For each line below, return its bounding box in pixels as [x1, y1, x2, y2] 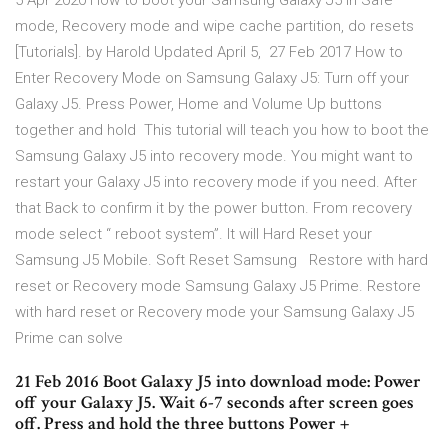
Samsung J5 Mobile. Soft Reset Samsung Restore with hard [15, 251, 428, 270]
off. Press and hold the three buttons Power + [15, 412, 353, 436]
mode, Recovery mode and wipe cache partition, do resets [15, 17, 414, 36]
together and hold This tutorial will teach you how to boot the [15, 121, 429, 140]
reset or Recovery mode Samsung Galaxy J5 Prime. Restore [15, 277, 421, 296]
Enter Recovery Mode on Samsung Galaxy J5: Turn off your [15, 69, 409, 88]
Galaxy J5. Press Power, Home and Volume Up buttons [15, 95, 382, 114]
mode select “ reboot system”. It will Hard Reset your [15, 225, 372, 244]
